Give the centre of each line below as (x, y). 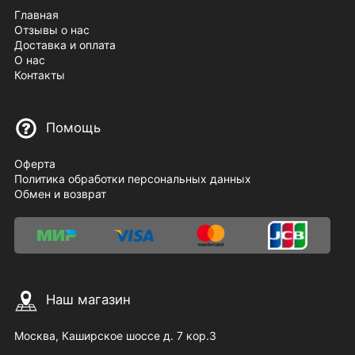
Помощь (73, 127)
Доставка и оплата (65, 44)
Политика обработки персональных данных (132, 179)
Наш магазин (88, 299)
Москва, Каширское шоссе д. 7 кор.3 (115, 336)
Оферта (34, 164)
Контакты (39, 74)
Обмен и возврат (60, 194)
